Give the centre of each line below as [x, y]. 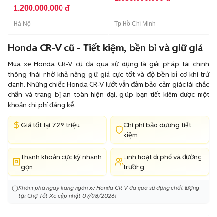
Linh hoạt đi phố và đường [163, 157]
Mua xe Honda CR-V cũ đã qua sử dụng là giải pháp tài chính [108, 64]
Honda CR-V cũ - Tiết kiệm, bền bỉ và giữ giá [105, 48]
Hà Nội [23, 24]
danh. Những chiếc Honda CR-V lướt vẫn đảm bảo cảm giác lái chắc [108, 84]
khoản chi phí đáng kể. [42, 105]
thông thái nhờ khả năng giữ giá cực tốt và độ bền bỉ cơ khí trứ [108, 74]
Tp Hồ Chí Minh [135, 24]
